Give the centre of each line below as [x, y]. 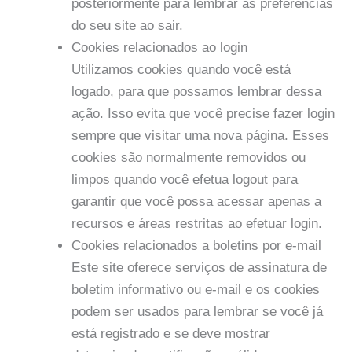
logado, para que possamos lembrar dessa [196, 92]
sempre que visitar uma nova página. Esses [200, 136]
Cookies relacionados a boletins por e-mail [196, 246]
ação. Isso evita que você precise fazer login [203, 114]
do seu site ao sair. [127, 26]
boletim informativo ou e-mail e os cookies [196, 290]
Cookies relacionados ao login [159, 48]
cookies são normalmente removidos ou [189, 158]
